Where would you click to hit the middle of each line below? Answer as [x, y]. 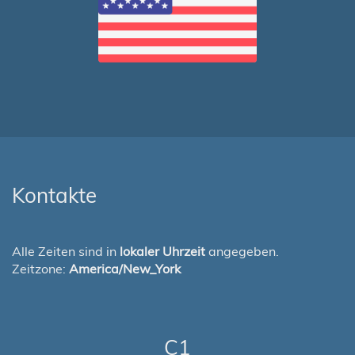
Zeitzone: [40, 269]
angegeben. [242, 251]
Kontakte [54, 195]
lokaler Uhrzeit [162, 251]
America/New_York [125, 269]
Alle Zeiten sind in [66, 251]
